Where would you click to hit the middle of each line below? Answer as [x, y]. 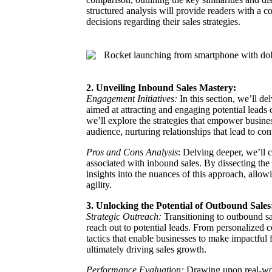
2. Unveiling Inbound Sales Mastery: [161, 88]
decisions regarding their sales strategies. [163, 22]
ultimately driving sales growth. [146, 250]
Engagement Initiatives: [132, 99]
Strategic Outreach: [124, 217]
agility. [99, 185]
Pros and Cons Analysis [132, 152]
